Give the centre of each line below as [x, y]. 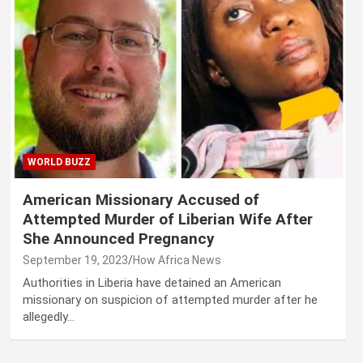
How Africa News [177, 261]
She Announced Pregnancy [118, 239]
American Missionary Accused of [141, 200]
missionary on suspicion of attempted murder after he [170, 300]
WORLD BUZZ [59, 162]
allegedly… [48, 317]
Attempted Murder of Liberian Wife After [167, 220]
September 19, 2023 [75, 261]
